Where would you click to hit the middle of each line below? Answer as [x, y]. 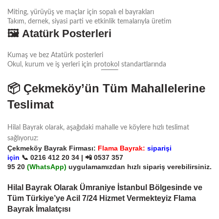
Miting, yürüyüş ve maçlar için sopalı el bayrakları [81, 12]
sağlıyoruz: [23, 138]
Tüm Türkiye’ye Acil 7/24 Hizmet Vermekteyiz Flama [102, 198]
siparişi [159, 148]
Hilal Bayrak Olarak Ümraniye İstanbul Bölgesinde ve [105, 187]
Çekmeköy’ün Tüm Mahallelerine [114, 88]
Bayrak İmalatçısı [39, 209]
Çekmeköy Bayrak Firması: [53, 148]
